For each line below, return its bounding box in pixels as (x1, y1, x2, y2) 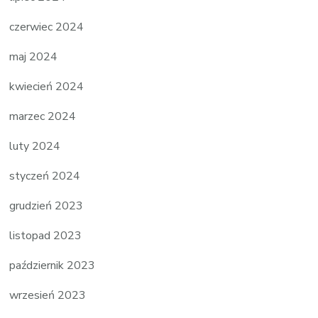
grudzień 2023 (9, 197, 84, 214)
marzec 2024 (9, 108, 77, 124)
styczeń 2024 (9, 168, 81, 184)
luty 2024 (9, 138, 61, 154)
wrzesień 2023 (9, 287, 87, 303)
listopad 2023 (9, 227, 82, 243)
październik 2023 (9, 257, 96, 273)
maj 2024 (9, 48, 58, 65)
